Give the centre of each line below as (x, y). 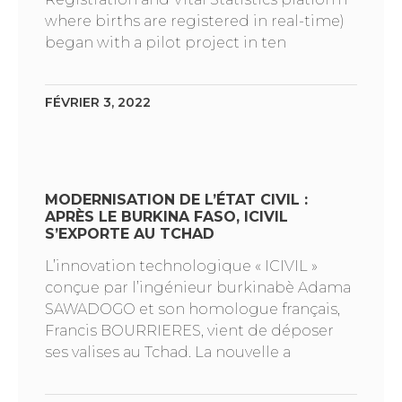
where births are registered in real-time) (195, 21)
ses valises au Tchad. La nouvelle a (168, 352)
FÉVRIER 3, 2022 (98, 102)
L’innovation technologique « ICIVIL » (181, 266)
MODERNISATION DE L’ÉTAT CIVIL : (176, 199)
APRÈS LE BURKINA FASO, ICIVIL (166, 216)
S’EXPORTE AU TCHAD (130, 233)
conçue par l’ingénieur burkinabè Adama (198, 287)
